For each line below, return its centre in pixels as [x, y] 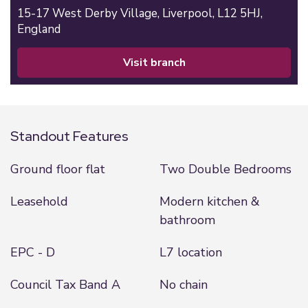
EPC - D [33, 252]
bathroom [187, 220]
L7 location [190, 252]
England [39, 29]
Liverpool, [190, 13]
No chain [183, 285]
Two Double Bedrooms [225, 169]
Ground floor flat [58, 169]
